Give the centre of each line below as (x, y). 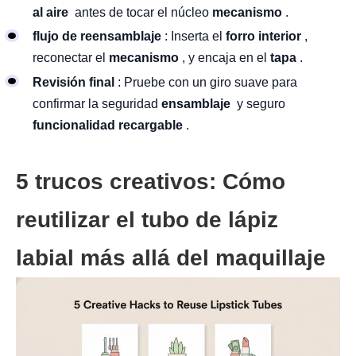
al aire (50, 12)
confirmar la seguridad (97, 103)
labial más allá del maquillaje (171, 257)
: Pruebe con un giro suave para (207, 82)
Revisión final (74, 82)
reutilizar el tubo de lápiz (147, 219)
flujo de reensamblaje (97, 37)
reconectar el (71, 58)
